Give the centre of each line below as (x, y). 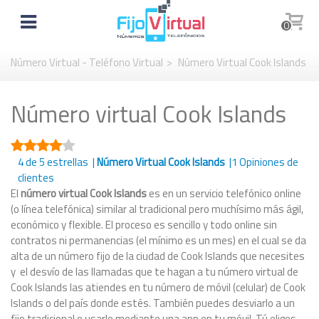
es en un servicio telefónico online (224, 193)
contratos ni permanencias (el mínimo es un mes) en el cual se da (158, 240)
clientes (37, 178)
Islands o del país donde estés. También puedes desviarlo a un (153, 303)
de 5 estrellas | (60, 162)
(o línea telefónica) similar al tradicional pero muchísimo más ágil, (157, 209)
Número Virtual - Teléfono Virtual (87, 62)
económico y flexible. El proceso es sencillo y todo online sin (144, 225)
